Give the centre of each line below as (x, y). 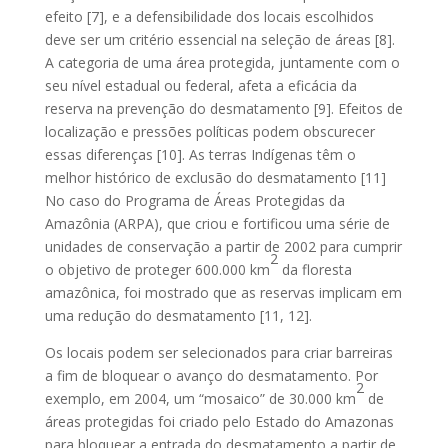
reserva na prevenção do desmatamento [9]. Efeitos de (223, 108)
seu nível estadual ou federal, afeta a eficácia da (200, 85)
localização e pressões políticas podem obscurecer (209, 131)
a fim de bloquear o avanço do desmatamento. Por (211, 375)
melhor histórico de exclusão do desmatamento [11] (215, 177)
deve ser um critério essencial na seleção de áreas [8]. (219, 39)
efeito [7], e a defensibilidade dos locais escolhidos (209, 16)
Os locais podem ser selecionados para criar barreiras (218, 352)
